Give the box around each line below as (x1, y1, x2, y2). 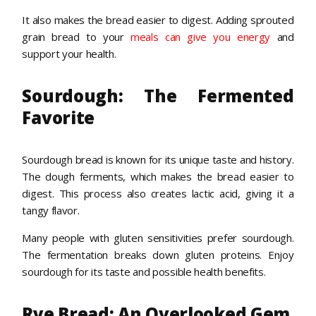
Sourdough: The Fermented (22, 84, 294, 108)
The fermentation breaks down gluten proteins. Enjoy (22, 248, 294, 262)
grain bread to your (22, 30, 131, 44)
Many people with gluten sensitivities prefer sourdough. (22, 231, 294, 245)
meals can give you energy (130, 30, 271, 44)
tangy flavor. (22, 203, 80, 218)
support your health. (22, 47, 116, 61)
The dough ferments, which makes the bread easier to (22, 169, 294, 184)
